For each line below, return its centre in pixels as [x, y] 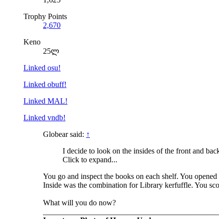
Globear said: [65, 134]
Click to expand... [90, 159]
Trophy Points [45, 16]
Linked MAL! [45, 101]
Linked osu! [42, 67]
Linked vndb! [44, 117]
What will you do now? [79, 202]
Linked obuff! [45, 84]
